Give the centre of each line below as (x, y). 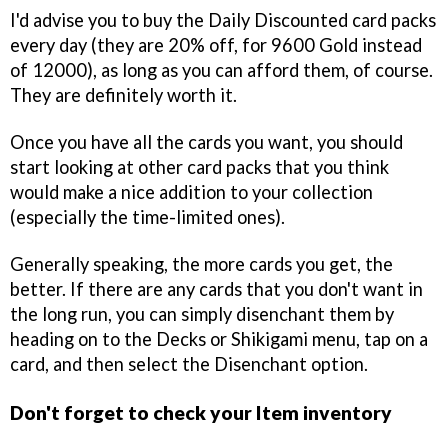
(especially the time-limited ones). (147, 217)
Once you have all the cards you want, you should (206, 142)
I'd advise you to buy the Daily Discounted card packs (223, 20)
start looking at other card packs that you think (199, 167)
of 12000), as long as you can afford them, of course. (221, 70)
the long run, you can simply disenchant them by (202, 313)
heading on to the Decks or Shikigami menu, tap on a (219, 338)
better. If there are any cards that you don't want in (216, 288)
